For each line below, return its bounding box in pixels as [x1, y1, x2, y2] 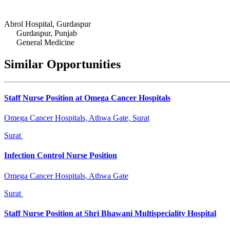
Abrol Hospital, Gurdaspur [4, 19, 91, 28]
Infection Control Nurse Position [4, 151, 117, 160]
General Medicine [16, 37, 74, 47]
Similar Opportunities [4, 57, 121, 71]
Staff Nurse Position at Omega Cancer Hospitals [4, 93, 170, 102]
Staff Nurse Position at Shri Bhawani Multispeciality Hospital [4, 208, 216, 218]
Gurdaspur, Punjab [16, 28, 77, 37]
